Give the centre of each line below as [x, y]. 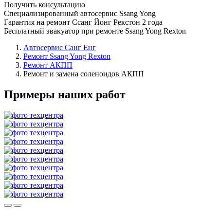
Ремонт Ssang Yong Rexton [67, 56]
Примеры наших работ [65, 94]
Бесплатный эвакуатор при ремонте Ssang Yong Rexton [95, 31]
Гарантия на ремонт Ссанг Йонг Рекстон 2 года [83, 22]
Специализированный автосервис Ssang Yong [80, 13]
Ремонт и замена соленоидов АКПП [84, 73]
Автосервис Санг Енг [60, 47]
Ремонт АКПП [48, 65]
